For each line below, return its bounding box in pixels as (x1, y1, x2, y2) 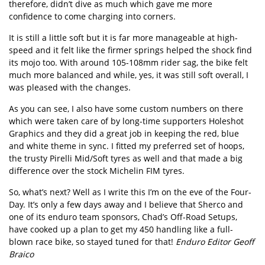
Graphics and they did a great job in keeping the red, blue (9, 128, 239, 140)
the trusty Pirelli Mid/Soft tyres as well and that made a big (9, 153, 243, 164)
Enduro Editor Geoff (176, 236, 254, 248)
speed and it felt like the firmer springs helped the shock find (9, 44, 252, 56)
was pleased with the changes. (9, 82, 131, 93)
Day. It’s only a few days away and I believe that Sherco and (9, 199, 243, 211)
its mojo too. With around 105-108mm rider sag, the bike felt (9, 57, 248, 69)
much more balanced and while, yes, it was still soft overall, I (9, 69, 248, 81)
